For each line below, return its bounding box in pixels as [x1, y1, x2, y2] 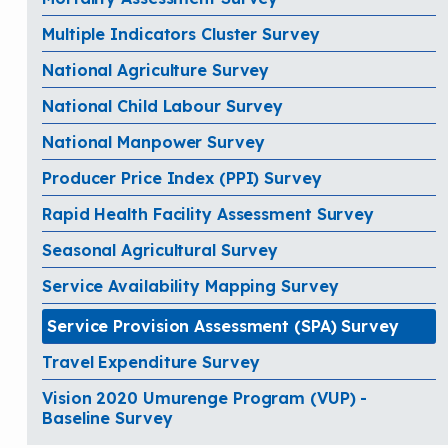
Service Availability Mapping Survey [42, 275, 339, 296]
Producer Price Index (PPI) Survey [42, 167, 322, 188]
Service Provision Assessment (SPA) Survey [47, 315, 399, 336]
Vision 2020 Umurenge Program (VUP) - [42, 387, 368, 408]
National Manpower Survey [42, 131, 265, 152]
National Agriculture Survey [42, 59, 270, 80]
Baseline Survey [42, 407, 173, 428]
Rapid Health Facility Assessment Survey [42, 203, 375, 224]
